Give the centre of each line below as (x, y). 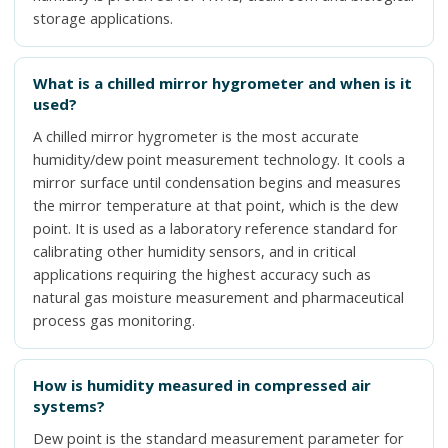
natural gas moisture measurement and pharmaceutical (218, 297)
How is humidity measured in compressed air (202, 385)
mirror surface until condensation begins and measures (217, 182)
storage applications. (103, 18)
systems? (69, 406)
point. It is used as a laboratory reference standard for (215, 228)
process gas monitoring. (114, 320)
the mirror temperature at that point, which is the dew (215, 205)
